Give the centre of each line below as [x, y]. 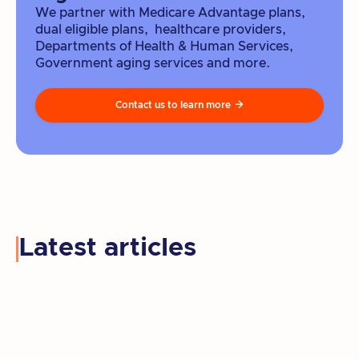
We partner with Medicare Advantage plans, [170, 12]
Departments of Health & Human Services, [164, 46]
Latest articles [107, 248]
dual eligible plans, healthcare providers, [161, 29]
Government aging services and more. [153, 63]
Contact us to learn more [173, 105]
